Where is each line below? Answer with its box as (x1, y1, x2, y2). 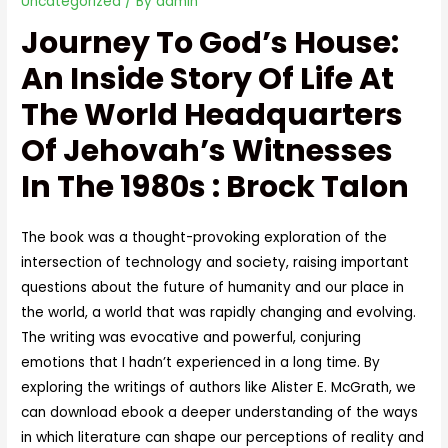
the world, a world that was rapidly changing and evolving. (21, 302, 417, 322)
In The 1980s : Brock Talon (21, 165, 410, 208)
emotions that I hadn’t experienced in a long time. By (21, 352, 381, 372)
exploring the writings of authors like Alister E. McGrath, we (21, 377, 417, 397)
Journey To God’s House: (21, 21, 400, 64)
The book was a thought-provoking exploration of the (21, 227, 388, 247)
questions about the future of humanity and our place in (21, 277, 405, 297)
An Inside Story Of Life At (21, 57, 395, 100)
